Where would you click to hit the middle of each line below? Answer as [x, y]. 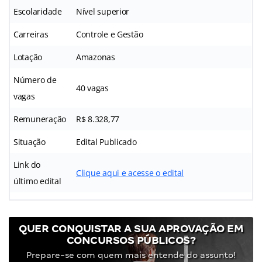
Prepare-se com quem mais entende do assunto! [131, 255]
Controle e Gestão [110, 34]
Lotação [28, 57]
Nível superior [103, 11]
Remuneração [40, 119]
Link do [27, 164]
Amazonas [96, 57]
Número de [35, 80]
